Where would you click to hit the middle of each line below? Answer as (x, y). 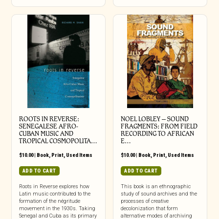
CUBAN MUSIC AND (46, 134)
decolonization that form (149, 209)
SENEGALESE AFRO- (48, 127)
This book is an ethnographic (155, 187)
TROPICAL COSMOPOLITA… (58, 141)
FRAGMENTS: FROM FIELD (159, 127)
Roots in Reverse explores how (54, 187)
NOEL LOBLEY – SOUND (154, 119)
